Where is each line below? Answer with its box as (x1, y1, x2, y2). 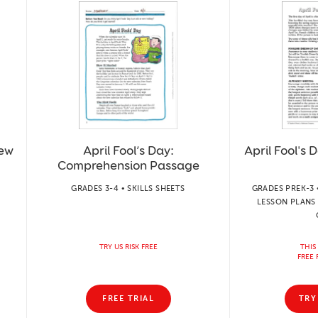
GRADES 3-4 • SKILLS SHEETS (71, 183, 185, 193)
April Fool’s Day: (82, 142, 174, 158)
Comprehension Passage (57, 157, 199, 173)
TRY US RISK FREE (99, 242, 158, 251)
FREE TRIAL (102, 294, 154, 303)
